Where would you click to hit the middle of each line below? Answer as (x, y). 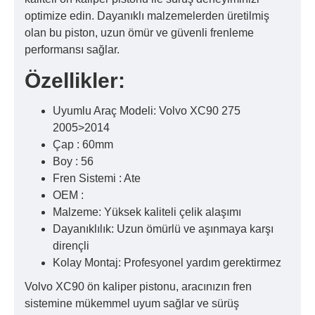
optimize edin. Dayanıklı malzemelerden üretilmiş (147, 15)
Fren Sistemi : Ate (97, 178)
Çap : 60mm (83, 144)
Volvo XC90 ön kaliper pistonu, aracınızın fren (138, 286)
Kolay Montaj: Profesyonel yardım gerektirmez (167, 262)
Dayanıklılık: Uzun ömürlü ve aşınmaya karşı (163, 229)
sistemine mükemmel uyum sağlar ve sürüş (132, 303)
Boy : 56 (73, 161)
